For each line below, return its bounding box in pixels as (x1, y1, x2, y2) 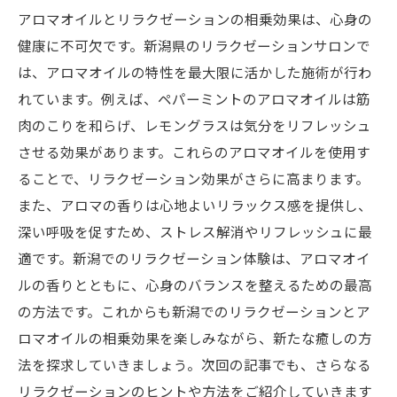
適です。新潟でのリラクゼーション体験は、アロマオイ (18, 248, 370, 268)
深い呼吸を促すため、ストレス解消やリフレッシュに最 (18, 222, 372, 241)
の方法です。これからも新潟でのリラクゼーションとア (18, 301, 370, 321)
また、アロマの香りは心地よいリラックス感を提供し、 (18, 195, 372, 214)
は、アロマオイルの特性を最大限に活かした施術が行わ (18, 62, 372, 82)
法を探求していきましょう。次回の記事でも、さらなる (18, 354, 371, 374)
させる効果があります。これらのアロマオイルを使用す (18, 142, 370, 161)
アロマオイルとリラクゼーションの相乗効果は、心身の (18, 9, 372, 28)
